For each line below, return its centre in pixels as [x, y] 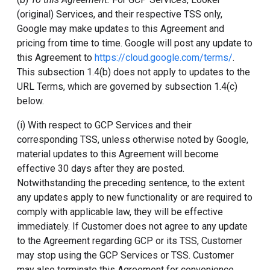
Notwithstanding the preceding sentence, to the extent [131, 183]
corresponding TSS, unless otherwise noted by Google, [133, 140]
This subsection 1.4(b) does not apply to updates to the [133, 72]
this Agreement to [56, 58]
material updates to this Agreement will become [118, 154]
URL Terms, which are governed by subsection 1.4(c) [127, 86]
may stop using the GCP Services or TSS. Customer [125, 255]
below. [30, 101]
